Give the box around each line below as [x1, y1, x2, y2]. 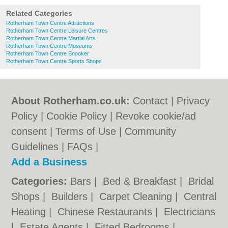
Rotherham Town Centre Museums [6, 43, 93, 49]
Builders [51, 191, 91, 202]
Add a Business [11, 156, 88, 167]
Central [184, 191, 217, 202]
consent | [11, 126, 56, 137]
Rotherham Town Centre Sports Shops [6, 58, 102, 64]
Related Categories [6, 9, 72, 17]
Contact [133, 95, 168, 106]
